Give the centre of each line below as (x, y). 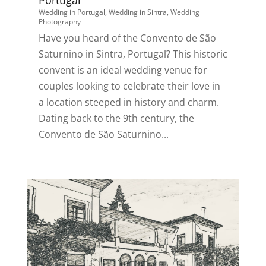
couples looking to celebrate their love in (129, 86)
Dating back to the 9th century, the (116, 118)
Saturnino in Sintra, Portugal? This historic (133, 54)
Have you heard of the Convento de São (127, 38)
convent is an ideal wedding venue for (123, 70)
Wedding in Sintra (137, 12)
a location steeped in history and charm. (129, 102)
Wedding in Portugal (72, 12)
